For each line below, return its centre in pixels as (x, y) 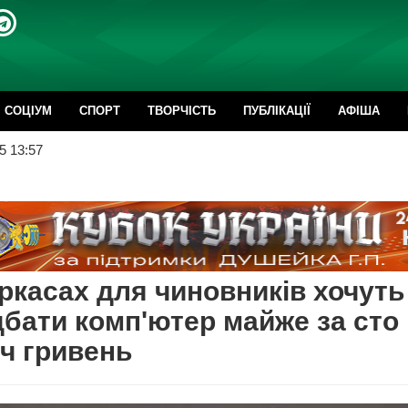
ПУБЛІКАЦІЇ (277, 111)
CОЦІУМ (28, 111)
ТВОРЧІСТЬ (182, 111)
